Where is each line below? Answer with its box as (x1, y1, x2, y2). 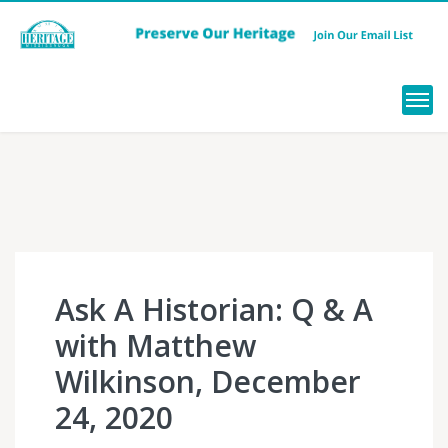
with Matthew (55, 325, 256, 366)
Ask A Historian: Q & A (55, 289, 373, 330)
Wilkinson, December (55, 361, 361, 402)
